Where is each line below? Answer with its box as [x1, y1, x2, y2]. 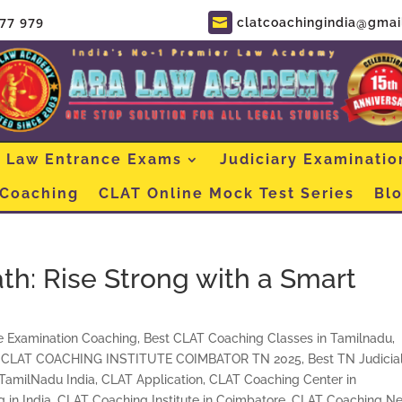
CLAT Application [101, 371, 204, 387]
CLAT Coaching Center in [209, 371, 357, 387]
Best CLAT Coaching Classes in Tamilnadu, [144, 330, 396, 345]
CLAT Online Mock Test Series [98, 184, 354, 202]
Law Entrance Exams [5, 150, 182, 168]
